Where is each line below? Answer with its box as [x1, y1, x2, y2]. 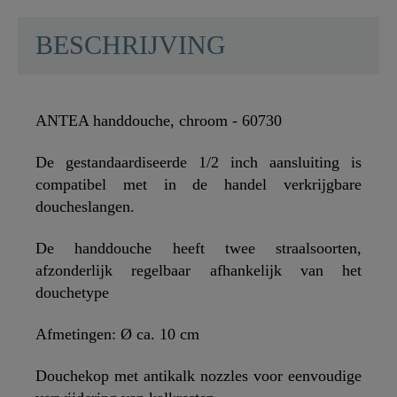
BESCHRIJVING [35, 30, 226, 61]
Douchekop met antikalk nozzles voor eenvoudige [35, 367, 362, 385]
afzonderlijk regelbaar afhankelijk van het [35, 261, 362, 280]
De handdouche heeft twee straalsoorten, [35, 239, 362, 258]
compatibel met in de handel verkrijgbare [35, 175, 362, 194]
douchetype [35, 284, 109, 302]
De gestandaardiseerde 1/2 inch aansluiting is [35, 153, 362, 172]
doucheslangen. [35, 198, 135, 216]
